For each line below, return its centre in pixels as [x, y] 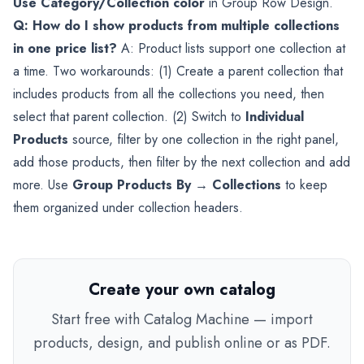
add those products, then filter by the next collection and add [182, 162]
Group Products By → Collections [177, 185]
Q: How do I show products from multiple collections [176, 26]
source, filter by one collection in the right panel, [204, 140]
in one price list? [65, 49]
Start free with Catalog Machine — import [182, 320]
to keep [304, 185]
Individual [275, 117]
